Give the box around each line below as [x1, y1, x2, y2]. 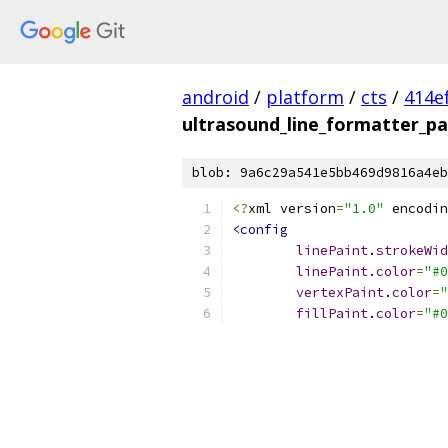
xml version [248, 200, 336, 217]
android [182, 85, 249, 109]
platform [266, 85, 344, 109]
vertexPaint [296, 284, 384, 301]
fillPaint [296, 305, 368, 322]
